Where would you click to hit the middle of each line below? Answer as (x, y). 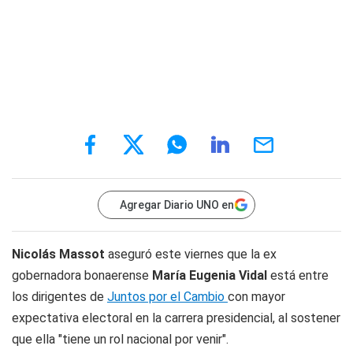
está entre (298, 275)
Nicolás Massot (58, 254)
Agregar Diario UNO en (177, 205)
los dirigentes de (59, 297)
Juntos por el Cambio (167, 297)
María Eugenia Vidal (210, 275)
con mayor (256, 297)
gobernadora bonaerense (82, 275)
